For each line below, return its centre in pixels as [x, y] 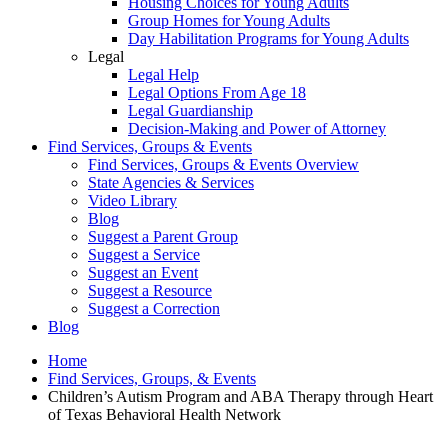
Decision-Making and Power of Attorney [257, 129]
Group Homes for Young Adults [229, 21]
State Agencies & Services [171, 183]
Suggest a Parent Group [163, 237]
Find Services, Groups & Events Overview [223, 165]
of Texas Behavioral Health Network [164, 415]
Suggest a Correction [154, 309]
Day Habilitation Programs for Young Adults [268, 39]
